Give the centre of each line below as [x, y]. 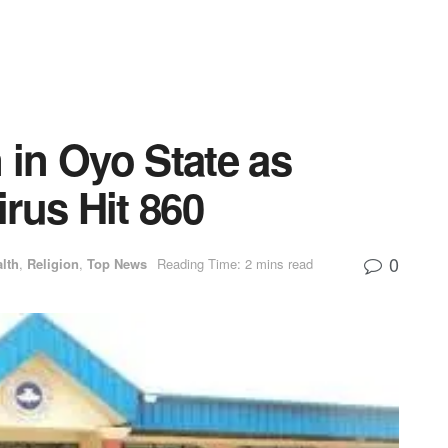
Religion [53, 263]
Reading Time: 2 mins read [235, 263]
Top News [117, 263]
